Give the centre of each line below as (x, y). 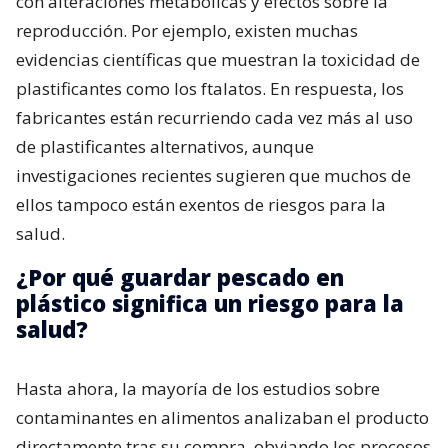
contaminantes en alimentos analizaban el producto (222, 417)
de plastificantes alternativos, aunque (165, 146)
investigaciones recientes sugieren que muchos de (213, 175)
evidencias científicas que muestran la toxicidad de (218, 59)
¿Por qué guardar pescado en (180, 276)
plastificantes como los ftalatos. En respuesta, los (210, 88)
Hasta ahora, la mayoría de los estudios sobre (198, 388)
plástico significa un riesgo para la (210, 302)
